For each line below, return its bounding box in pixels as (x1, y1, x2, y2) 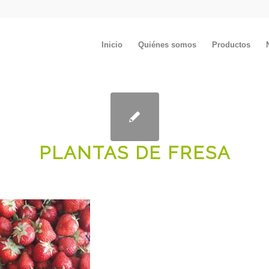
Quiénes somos (138, 40, 196, 49)
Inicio (101, 40, 122, 49)
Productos (212, 40, 250, 49)
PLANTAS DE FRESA (38, 142, 231, 163)
